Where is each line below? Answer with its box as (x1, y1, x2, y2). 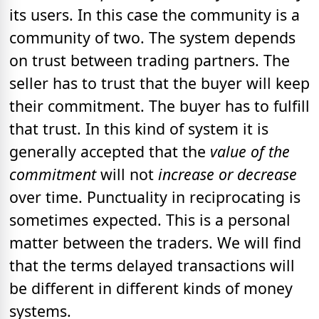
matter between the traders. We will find (9, 232, 301, 253)
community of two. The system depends (9, 27, 296, 48)
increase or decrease (158, 164, 297, 185)
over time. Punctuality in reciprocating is (9, 187, 300, 208)
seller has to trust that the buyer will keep (9, 73, 310, 94)
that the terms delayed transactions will (9, 255, 295, 276)
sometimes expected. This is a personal (9, 209, 291, 231)
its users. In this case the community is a (9, 4, 300, 26)
